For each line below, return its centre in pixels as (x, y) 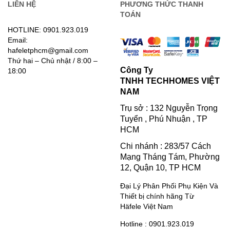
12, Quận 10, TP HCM (160, 167)
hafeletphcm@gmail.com (48, 51)
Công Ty (137, 70)
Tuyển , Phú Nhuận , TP (164, 119)
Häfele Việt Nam (147, 206)
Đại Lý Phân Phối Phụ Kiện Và (169, 186)
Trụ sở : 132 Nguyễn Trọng (169, 108)
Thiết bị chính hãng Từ (157, 196)
